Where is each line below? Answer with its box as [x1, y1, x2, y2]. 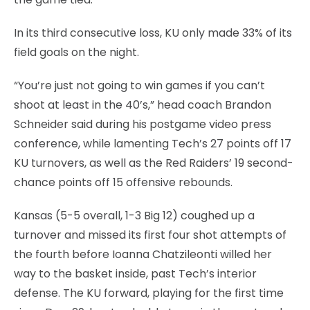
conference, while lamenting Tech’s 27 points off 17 [14, 135, 291, 152]
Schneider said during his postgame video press [14, 116, 271, 132]
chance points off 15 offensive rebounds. [14, 174, 232, 190]
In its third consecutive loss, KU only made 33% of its [14, 24, 292, 41]
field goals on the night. [14, 44, 139, 60]
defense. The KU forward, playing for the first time [14, 284, 284, 301]
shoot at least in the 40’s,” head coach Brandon [14, 96, 271, 113]
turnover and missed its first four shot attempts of [14, 226, 286, 243]
